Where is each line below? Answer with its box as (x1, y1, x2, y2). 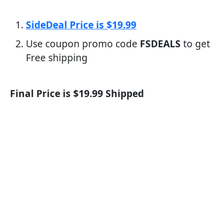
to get (181, 37, 210, 50)
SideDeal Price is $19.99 (26, 18, 136, 31)
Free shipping (26, 51, 88, 64)
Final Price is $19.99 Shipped (10, 87, 144, 100)
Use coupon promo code (26, 37, 140, 50)
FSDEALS (140, 37, 181, 50)
